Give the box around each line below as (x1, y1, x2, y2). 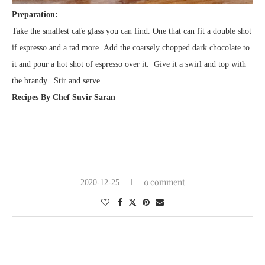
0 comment (143, 176, 185, 188)
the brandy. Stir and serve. (12, 76, 102, 86)
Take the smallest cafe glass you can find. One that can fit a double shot (12, 27, 251, 36)
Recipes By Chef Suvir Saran (12, 93, 115, 102)
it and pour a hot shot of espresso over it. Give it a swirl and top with (12, 60, 246, 69)
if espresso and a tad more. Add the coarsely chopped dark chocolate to (12, 43, 250, 53)
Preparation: (12, 10, 58, 20)
